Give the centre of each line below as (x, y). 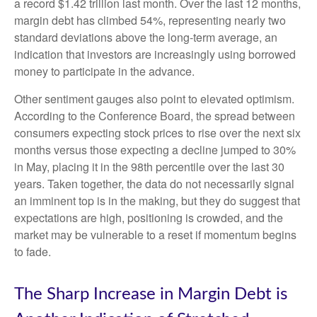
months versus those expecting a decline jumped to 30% (155, 149)
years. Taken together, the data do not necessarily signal (154, 183)
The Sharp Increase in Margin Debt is (151, 294)
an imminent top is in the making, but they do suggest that (157, 200)
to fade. (33, 251)
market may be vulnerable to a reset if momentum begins (155, 234)
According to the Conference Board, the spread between (155, 115)
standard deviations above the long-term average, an (146, 37)
